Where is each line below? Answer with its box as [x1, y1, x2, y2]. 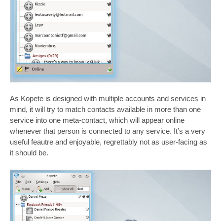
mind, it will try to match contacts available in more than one [10, 105, 201, 114]
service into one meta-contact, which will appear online [10, 116, 184, 125]
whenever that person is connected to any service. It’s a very [10, 127, 205, 136]
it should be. [10, 148, 48, 157]
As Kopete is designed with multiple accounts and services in [10, 94, 206, 103]
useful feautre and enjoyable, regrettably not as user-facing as [10, 138, 207, 147]
